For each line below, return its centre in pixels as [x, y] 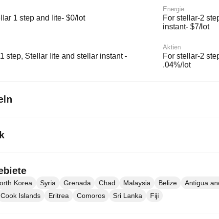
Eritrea [59, 196]
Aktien [172, 47]
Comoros [91, 196]
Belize [168, 183]
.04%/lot [177, 65]
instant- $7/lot [186, 27]
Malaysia [137, 183]
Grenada [77, 183]
